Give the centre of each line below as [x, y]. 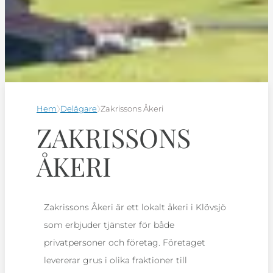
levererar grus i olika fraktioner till [115, 260]
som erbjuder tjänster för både [109, 225]
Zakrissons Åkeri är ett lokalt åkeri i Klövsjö [135, 207]
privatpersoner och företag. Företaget [125, 243]
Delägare [79, 108]
